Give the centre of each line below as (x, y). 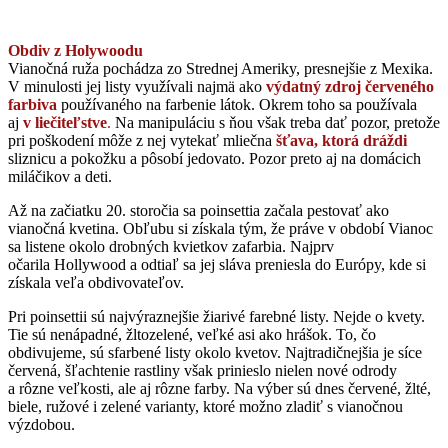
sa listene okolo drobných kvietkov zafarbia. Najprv (171, 246)
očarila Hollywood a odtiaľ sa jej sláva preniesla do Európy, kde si (217, 264)
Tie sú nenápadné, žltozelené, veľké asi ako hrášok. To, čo (192, 334)
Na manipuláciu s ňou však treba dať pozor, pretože (275, 122)
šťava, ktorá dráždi (341, 140)
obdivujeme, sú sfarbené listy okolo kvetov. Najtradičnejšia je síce (215, 352)
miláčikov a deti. (60, 176)
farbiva (32, 104)
